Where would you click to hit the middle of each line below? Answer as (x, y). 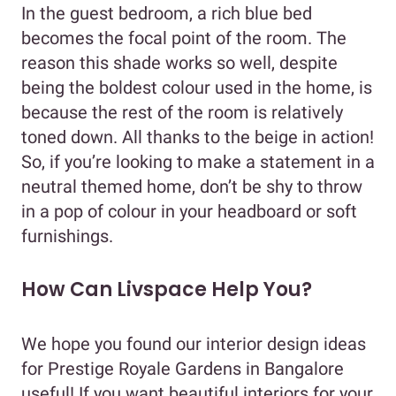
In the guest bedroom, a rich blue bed (167, 14)
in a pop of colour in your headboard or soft (189, 212)
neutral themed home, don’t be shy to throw (192, 187)
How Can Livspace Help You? (167, 290)
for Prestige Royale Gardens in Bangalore (183, 369)
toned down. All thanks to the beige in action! (198, 137)
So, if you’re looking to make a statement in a (198, 162)
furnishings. (67, 236)
